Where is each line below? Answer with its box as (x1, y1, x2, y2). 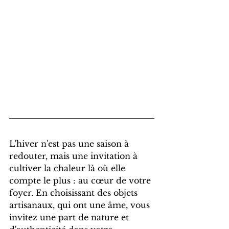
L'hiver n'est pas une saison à (9, 139, 131, 149)
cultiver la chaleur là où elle (9, 163, 128, 174)
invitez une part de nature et (9, 212, 131, 223)
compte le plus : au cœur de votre (9, 175, 153, 186)
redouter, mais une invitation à (9, 151, 140, 162)
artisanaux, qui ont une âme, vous (9, 200, 152, 211)
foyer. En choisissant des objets (9, 188, 140, 198)
